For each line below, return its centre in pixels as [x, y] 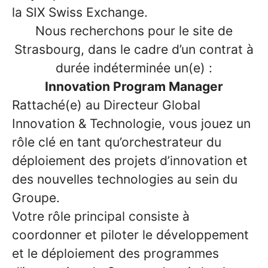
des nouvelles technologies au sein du [125, 179]
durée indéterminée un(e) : [134, 68]
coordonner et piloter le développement [130, 235]
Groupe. [36, 198]
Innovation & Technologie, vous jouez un [131, 124]
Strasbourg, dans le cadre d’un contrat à [134, 49]
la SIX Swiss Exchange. [80, 12]
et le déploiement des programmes [115, 253]
